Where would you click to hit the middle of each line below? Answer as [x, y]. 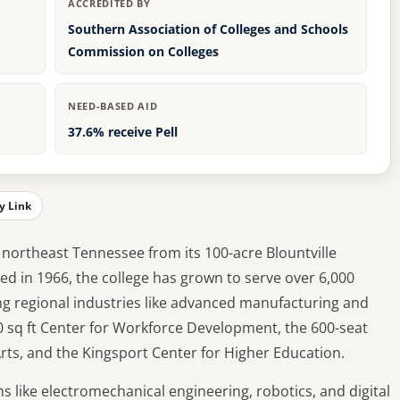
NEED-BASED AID [113, 106]
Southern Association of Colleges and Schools [208, 29]
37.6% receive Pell [123, 132]
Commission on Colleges [143, 52]
